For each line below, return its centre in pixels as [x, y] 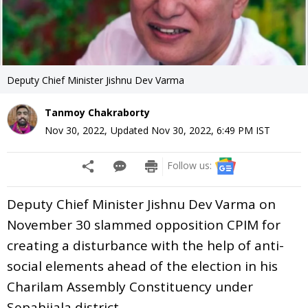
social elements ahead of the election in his [142, 266]
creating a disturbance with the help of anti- [145, 245]
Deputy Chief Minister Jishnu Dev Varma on [141, 204]
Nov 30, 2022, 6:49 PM [202, 130]
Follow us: [189, 165]
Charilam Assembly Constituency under [130, 286]
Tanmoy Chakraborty [97, 112]
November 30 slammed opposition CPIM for [144, 224]
